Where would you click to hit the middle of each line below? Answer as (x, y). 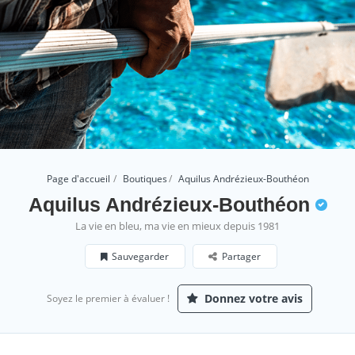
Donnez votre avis (252, 298)
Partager (241, 256)
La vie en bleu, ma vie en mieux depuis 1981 (177, 226)
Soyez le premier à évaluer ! (108, 298)
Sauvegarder (140, 256)
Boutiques (145, 179)
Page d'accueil (78, 179)
